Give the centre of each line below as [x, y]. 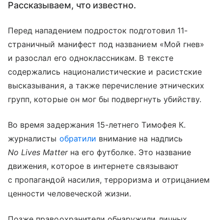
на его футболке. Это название [129, 152]
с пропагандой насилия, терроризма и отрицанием [109, 180]
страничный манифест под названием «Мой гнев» [106, 44]
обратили [78, 138]
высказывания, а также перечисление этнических [106, 85]
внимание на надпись [139, 138]
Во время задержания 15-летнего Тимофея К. [97, 125]
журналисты [34, 138]
